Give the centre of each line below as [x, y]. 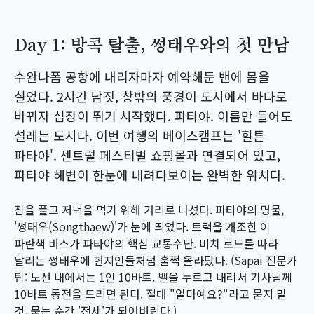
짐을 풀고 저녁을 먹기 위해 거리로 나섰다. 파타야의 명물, [149, 210]
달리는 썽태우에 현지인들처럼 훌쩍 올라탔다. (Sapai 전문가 [156, 260]
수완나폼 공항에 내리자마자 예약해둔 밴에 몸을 [142, 76]
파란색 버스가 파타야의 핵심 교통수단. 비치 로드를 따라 [146, 243]
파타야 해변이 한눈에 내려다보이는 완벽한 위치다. [150, 175]
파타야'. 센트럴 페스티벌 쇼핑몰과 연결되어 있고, [147, 155]
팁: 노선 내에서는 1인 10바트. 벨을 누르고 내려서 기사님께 [153, 277]
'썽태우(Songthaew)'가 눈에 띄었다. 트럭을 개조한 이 [142, 226]
